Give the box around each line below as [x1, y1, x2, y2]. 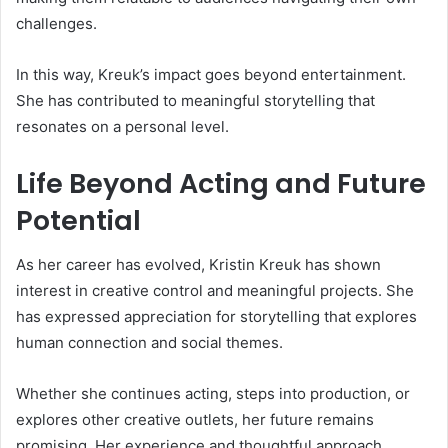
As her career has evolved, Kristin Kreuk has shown [16, 255, 381, 275]
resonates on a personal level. [16, 116, 229, 136]
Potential [16, 201, 141, 239]
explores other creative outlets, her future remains [16, 410, 374, 430]
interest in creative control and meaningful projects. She [16, 281, 414, 301]
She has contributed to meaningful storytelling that [16, 90, 375, 110]
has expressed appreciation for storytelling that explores [16, 307, 417, 327]
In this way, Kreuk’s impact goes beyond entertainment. [16, 64, 406, 84]
